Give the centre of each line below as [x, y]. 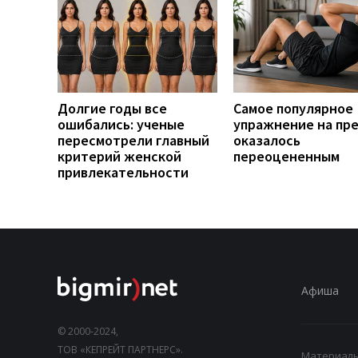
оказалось [267, 140]
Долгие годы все [112, 108]
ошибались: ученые [121, 124]
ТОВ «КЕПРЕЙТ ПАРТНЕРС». [120, 349]
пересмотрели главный [133, 140]
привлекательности [123, 172]
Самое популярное [293, 108]
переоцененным [286, 156]
